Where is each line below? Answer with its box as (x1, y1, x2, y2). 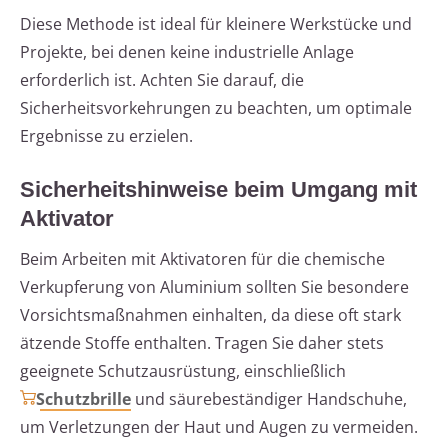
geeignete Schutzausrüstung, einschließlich (20, 360, 346, 383)
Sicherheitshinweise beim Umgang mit (20, 177, 417, 203)
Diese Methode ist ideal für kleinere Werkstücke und (20, 13, 412, 36)
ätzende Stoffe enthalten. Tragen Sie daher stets (20, 332, 384, 355)
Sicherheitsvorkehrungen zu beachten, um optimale (20, 97, 412, 120)
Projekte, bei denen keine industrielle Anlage (20, 41, 354, 64)
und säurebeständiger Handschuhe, (131, 388, 407, 411)
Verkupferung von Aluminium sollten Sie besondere (20, 276, 409, 299)
